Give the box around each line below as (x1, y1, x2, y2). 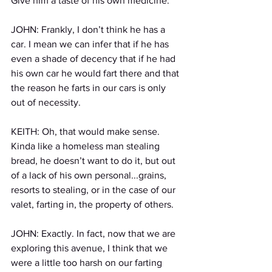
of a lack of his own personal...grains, (11, 170, 169, 180)
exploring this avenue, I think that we (11, 243, 170, 253)
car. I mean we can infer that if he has (11, 39, 171, 49)
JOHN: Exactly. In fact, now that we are (11, 228, 178, 239)
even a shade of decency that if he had (11, 53, 178, 64)
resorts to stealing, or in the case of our (11, 185, 178, 195)
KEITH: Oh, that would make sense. (11, 126, 162, 137)
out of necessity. (11, 97, 81, 107)
